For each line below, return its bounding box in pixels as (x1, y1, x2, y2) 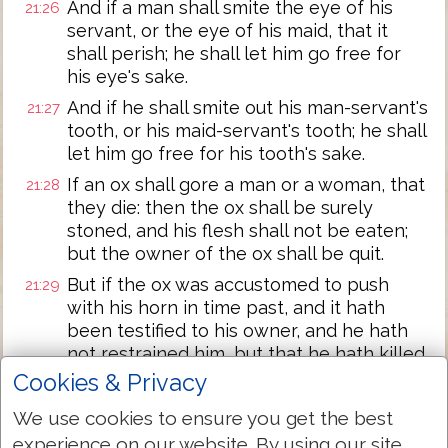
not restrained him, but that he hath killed (67, 343, 425, 364)
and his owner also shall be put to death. (67, 389, 415, 410)
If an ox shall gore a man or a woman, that (67, 174, 425, 195)
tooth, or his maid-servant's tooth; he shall (67, 120, 426, 141)
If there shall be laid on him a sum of (67, 420, 379, 441)
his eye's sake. (67, 66, 188, 87)
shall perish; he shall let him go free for (67, 43, 401, 64)
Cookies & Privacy (13, 368, 208, 396)
